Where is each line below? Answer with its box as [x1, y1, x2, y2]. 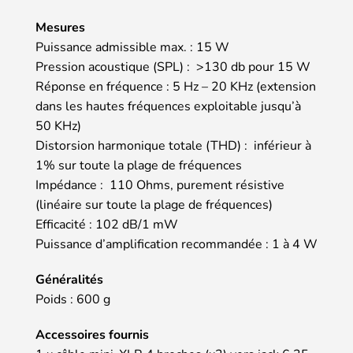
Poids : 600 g [35, 290, 110, 308]
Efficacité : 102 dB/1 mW [35, 215, 178, 233]
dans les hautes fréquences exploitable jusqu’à [35, 97, 301, 115]
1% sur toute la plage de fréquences [35, 156, 242, 174]
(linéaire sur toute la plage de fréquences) [35, 195, 273, 214]
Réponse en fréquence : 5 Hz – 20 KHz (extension [35, 77, 316, 95]
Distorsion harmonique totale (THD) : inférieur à [35, 136, 311, 154]
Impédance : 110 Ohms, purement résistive [35, 176, 284, 194]
